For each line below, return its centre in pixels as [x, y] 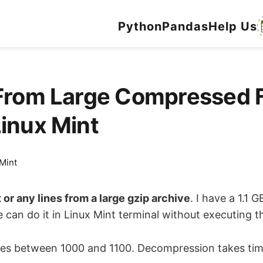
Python [140, 26]
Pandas [185, 26]
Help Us [232, 26]
